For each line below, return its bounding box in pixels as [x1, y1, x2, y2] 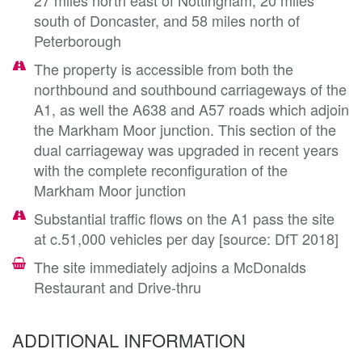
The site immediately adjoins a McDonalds [34, 255, 306, 277]
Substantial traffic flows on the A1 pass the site [34, 207, 335, 229]
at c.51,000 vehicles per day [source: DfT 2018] [34, 227, 339, 249]
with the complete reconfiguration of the [34, 158, 288, 180]
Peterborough [34, 29, 121, 51]
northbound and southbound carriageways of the [34, 78, 347, 99]
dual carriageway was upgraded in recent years [34, 138, 339, 160]
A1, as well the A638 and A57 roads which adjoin [34, 98, 349, 120]
